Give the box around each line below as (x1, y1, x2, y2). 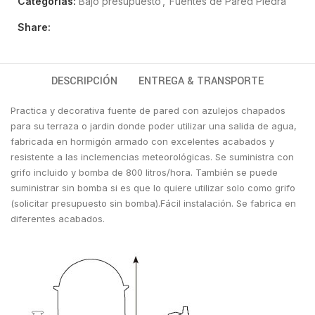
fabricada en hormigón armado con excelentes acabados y (11, 135, 275, 147)
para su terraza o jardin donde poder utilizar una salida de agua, (11, 120, 297, 131)
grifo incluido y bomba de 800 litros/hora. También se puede (11, 166, 278, 178)
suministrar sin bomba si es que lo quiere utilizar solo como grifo (11, 181, 296, 193)
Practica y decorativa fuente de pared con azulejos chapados (11, 104, 286, 116)
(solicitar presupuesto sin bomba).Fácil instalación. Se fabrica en (11, 197, 297, 209)
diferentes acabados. (11, 212, 105, 224)
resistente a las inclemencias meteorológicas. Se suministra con (11, 150, 295, 162)
